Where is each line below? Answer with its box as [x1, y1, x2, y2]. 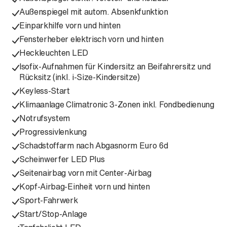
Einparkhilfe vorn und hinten [19, 19, 121, 31]
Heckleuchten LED [19, 47, 88, 59]
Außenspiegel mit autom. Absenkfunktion [19, 6, 168, 18]
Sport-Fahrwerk [19, 194, 78, 206]
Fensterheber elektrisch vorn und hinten [19, 33, 164, 45]
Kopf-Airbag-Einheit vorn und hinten [19, 180, 150, 193]
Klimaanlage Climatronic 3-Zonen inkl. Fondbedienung [19, 98, 214, 110]
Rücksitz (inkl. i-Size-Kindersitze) [19, 71, 140, 83]
